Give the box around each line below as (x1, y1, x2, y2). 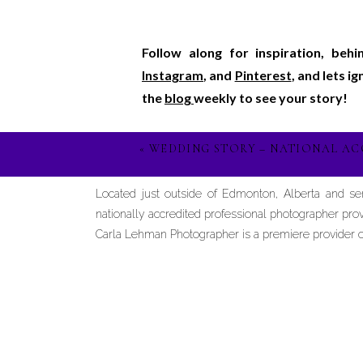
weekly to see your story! (194, 90, 348, 105)
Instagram (142, 67, 203, 83)
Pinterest (234, 67, 292, 83)
